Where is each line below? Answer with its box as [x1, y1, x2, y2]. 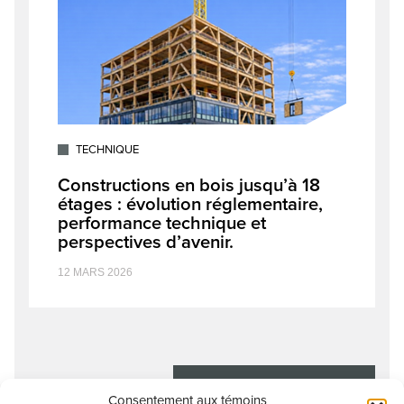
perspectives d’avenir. [58, 231, 234, 254]
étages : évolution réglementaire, [58, 193, 323, 216]
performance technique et [58, 212, 266, 235]
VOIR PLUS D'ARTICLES [196, 377, 326, 393]
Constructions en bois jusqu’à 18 [58, 174, 320, 197]
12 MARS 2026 [58, 266, 133, 280]
